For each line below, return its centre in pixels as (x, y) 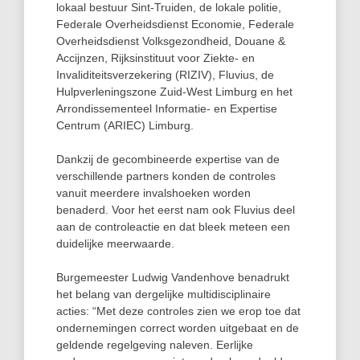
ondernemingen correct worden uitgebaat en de (178, 328)
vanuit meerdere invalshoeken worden (153, 193)
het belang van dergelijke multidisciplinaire (164, 294)
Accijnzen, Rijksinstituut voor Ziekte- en (155, 58)
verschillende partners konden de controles (166, 176)
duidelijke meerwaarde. (115, 243)
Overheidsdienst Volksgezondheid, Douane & (171, 41)
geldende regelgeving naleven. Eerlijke (155, 345)
